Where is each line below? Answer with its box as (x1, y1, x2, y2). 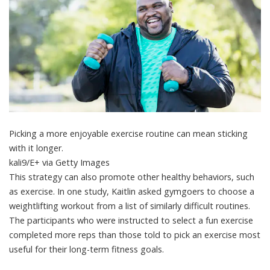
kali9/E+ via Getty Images (9, 156, 110, 168)
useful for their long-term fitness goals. (9, 243, 164, 255)
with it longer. (9, 142, 63, 154)
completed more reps (9, 228, 96, 240)
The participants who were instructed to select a (9, 214, 206, 226)
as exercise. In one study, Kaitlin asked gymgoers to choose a (9, 185, 254, 197)
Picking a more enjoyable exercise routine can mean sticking (9, 127, 248, 139)
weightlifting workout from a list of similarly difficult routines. (9, 199, 250, 212)
